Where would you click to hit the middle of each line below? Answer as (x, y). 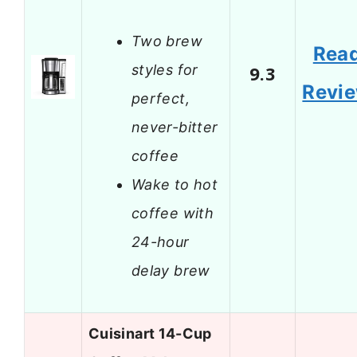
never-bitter (175, 127)
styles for (165, 69)
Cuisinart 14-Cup (150, 334)
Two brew (167, 41)
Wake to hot (175, 184)
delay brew (171, 270)
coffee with (173, 213)
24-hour (161, 241)
